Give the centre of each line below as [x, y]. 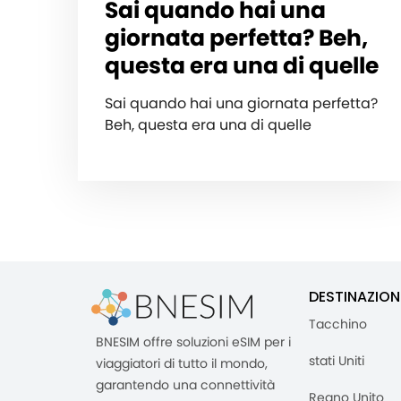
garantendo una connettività [185, 385]
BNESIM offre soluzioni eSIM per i [193, 342]
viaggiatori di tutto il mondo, [182, 364]
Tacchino [338, 324]
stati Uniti [337, 360]
